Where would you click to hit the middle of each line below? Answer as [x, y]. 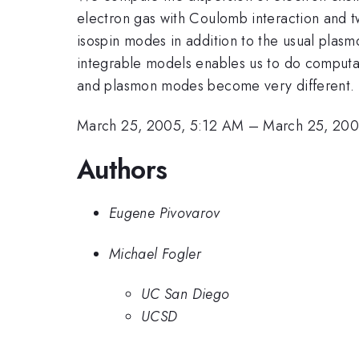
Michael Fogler [155, 254]
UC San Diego [186, 294]
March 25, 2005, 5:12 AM [161, 126]
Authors [122, 169]
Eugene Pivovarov [165, 214]
